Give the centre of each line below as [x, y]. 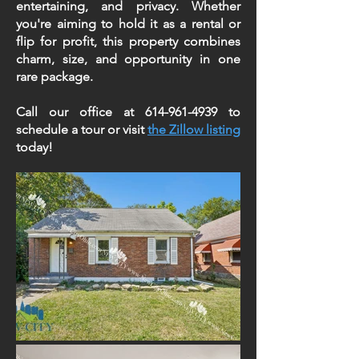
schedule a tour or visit [82, 129]
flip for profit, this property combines [128, 41]
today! [34, 147]
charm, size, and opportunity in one [128, 59]
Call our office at [81, 112]
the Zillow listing [194, 129]
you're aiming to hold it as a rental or [128, 24]
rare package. [54, 77]
